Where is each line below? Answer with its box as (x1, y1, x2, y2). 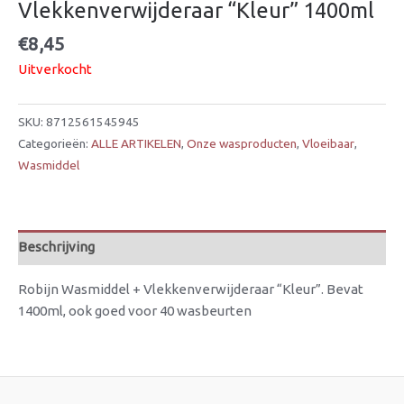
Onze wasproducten (187, 135, 297, 151)
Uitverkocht (18, 60, 92, 77)
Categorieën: (18, 135, 91, 151)
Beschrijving (18, 239, 95, 255)
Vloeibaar (302, 135, 354, 151)
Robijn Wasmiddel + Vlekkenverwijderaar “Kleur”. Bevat (18, 280, 363, 297)
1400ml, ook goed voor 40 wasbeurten (18, 302, 252, 318)
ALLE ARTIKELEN (91, 135, 181, 151)
